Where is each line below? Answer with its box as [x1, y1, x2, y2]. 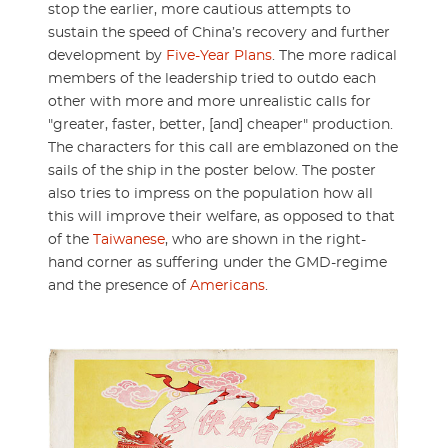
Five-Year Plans [166, 48, 272, 63]
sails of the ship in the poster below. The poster [48, 163, 376, 178]
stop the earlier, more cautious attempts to [48, 2, 351, 17]
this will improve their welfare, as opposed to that [48, 209, 395, 224]
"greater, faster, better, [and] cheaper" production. [48, 117, 393, 132]
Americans [190, 278, 265, 293]
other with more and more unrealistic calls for [48, 94, 371, 109]
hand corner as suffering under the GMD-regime [48, 255, 387, 270]
